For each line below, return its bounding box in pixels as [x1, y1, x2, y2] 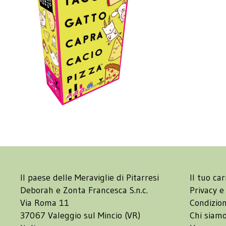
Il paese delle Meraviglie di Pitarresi [20, 172, 159, 184]
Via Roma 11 [20, 197, 69, 209]
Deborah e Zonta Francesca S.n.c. [20, 185, 148, 196]
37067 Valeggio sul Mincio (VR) [20, 210, 140, 221]
